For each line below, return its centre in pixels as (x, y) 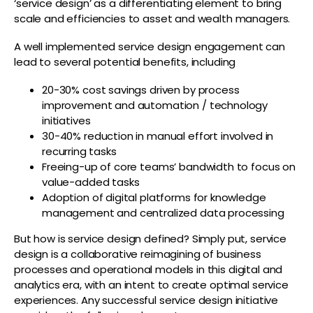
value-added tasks (91, 182)
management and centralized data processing (163, 212)
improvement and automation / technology (155, 105)
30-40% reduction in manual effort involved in (158, 136)
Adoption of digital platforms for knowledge (154, 197)
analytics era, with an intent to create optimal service (151, 284)
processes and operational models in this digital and (148, 269)
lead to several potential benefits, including (125, 61)
